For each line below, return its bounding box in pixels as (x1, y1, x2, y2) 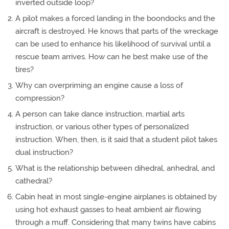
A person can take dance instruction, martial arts (15, 109, 185, 119)
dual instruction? (15, 148, 73, 157)
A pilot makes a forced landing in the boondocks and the (15, 14, 215, 23)
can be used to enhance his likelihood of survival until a (15, 39, 211, 49)
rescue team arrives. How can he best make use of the (15, 52, 208, 61)
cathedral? (15, 176, 52, 186)
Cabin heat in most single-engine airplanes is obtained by (15, 192, 217, 201)
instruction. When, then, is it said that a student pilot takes (15, 135, 217, 144)
